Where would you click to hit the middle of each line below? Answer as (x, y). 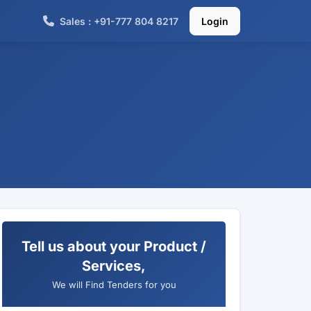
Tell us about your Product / (114, 246)
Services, (114, 266)
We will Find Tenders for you (114, 285)
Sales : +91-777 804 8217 (119, 21)
